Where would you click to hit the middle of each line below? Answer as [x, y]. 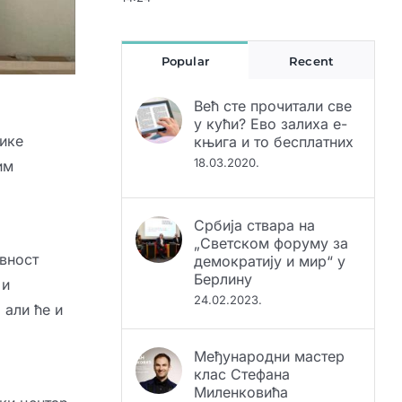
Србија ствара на [255, 195]
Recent [312, 31]
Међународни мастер [270, 326]
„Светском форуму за [271, 213]
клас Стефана [242, 344]
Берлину [223, 249]
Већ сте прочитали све [273, 76]
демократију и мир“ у [270, 231]
